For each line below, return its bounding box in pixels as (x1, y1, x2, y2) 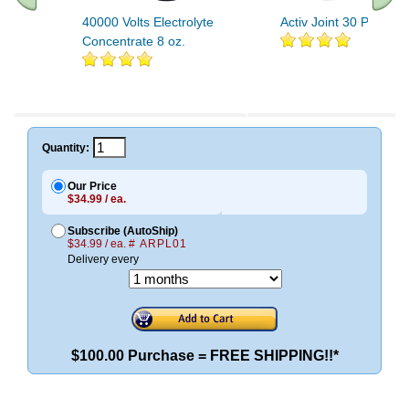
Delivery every (68, 253, 139, 267)
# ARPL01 (129, 237, 187, 251)
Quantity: (42, 141, 89, 154)
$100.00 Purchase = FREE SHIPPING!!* (70, 347, 339, 363)
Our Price (68, 180, 117, 194)
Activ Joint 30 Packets (280, 15, 406, 30)
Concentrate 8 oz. (82, 34, 185, 49)
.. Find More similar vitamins (86, 103, 249, 119)
